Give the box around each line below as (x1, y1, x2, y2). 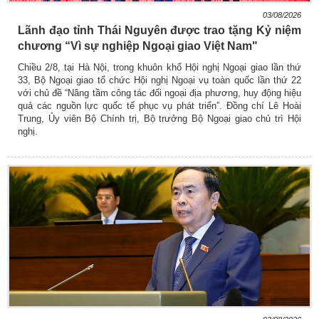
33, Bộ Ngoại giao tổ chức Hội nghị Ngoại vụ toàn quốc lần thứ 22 (18, 75, 301, 86)
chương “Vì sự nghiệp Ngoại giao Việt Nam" (18, 40, 258, 53)
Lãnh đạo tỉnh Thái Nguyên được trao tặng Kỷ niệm (18, 24, 301, 37)
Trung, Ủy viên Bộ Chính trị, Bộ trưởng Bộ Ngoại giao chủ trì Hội (18, 113, 301, 125)
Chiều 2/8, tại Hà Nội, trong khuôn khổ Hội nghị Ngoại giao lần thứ (18, 62, 301, 73)
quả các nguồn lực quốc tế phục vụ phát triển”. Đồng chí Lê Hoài (18, 100, 301, 112)
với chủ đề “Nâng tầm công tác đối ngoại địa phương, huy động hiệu (18, 88, 301, 99)
